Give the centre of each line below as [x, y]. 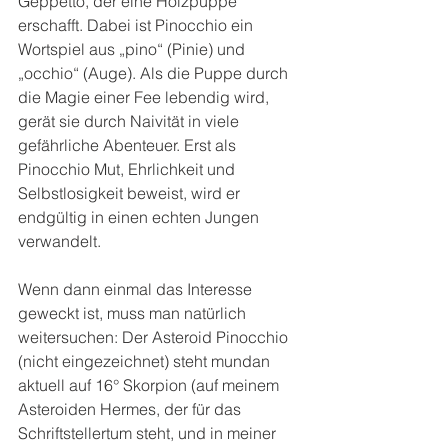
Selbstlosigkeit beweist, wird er [131, 192]
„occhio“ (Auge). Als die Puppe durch [155, 72]
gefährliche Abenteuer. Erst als [129, 144]
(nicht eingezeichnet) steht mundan [146, 360]
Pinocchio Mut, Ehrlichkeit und [128, 168]
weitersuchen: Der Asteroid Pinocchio [155, 336]
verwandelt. [59, 240]
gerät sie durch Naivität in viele [130, 120]
